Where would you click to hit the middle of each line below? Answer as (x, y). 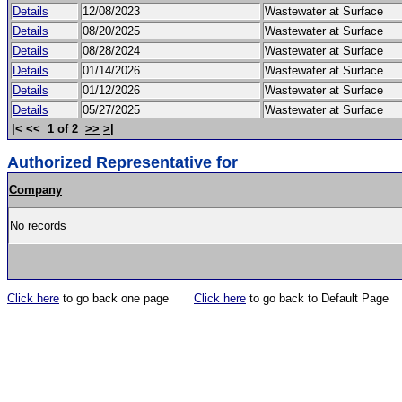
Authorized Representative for (122, 162)
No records (40, 226)
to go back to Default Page (317, 298)
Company (35, 190)
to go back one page (127, 298)
